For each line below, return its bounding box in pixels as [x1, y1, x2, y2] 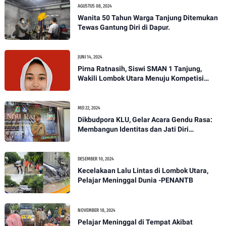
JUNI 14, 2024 [77, 53, 102, 60]
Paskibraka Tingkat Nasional [77, 83, 170, 92]
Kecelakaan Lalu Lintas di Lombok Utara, [77, 166, 208, 175]
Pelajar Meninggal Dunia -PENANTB [77, 176, 193, 185]
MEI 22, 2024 [77, 105, 100, 111]
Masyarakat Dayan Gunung [77, 135, 164, 143]
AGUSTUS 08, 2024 [77, 3, 112, 9]
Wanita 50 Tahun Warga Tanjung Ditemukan [77, 13, 218, 22]
